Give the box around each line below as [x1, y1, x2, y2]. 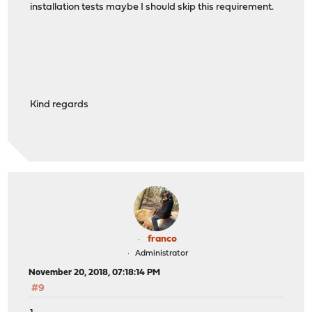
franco [148, 233, 177, 244]
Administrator [134, 249, 188, 258]
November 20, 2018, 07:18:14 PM [29, 267, 161, 277]
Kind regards [30, 100, 89, 111]
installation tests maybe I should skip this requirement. [30, 2, 274, 13]
